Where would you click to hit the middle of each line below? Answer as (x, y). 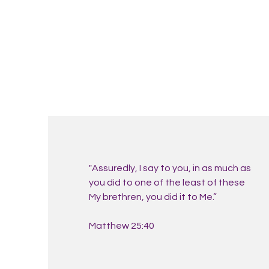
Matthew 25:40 (121, 226)
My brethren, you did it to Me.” (153, 197)
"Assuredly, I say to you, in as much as (170, 168)
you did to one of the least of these (167, 183)
